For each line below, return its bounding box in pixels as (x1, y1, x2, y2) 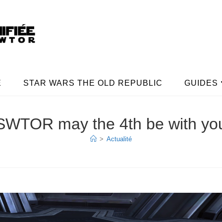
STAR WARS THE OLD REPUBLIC (23, 79, 163, 88)
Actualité (107, 135, 132, 143)
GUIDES (184, 79, 218, 88)
